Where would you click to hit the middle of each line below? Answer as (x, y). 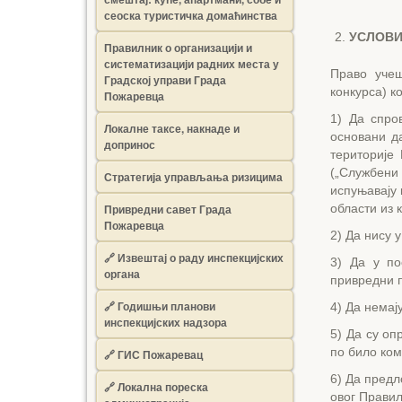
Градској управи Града (165, 80)
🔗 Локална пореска (156, 387)
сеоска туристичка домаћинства (191, 15)
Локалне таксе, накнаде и (172, 128)
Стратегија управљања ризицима (193, 177)
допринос (130, 144)
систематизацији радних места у (192, 64)
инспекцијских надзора (166, 322)
